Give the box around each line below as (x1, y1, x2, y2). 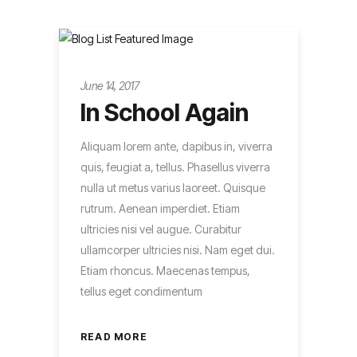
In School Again (80, 97, 249, 127)
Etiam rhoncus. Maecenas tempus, (80, 263, 250, 277)
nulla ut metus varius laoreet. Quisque (80, 180, 265, 194)
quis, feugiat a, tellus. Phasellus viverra (80, 159, 270, 174)
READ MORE (80, 331, 147, 343)
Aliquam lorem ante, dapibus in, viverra (80, 139, 273, 153)
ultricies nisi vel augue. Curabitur (80, 222, 241, 236)
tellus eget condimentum (80, 284, 202, 298)
